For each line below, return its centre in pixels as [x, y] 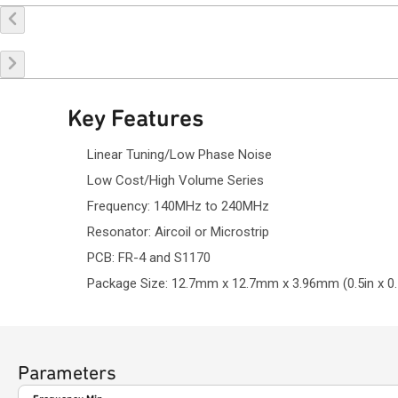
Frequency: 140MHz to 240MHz [178, 206]
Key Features [135, 118]
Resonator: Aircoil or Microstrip [178, 232]
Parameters [67, 373]
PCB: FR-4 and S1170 [149, 258]
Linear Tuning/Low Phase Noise [179, 155]
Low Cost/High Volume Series [175, 180]
